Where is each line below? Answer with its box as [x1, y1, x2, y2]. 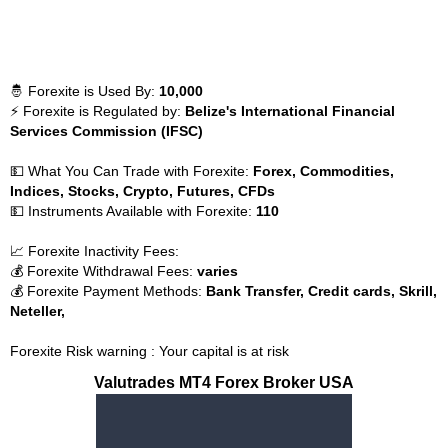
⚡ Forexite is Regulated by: [10, 103, 185, 119]
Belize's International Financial [185, 103, 395, 119]
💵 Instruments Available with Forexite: [10, 203, 256, 219]
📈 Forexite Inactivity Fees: [10, 243, 179, 259]
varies [197, 263, 238, 279]
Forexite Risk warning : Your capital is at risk [10, 343, 289, 359]
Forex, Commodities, [253, 163, 394, 179]
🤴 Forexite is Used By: [10, 83, 159, 99]
